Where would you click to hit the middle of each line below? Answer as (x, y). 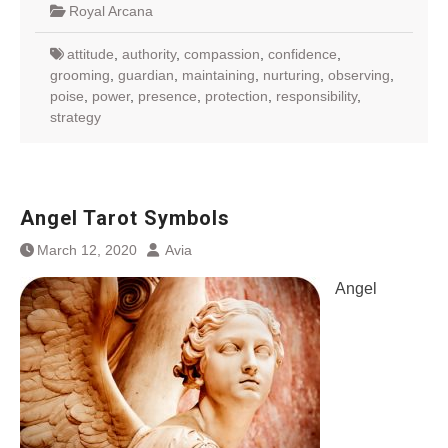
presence (167, 96)
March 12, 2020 (87, 250)
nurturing (291, 75)
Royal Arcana (111, 11)
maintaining (218, 75)
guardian (146, 75)
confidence (302, 54)
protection (236, 96)
